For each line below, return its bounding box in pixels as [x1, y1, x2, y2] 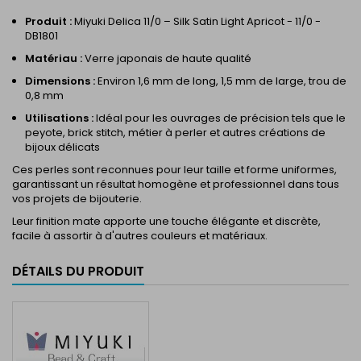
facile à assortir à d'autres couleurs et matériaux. [12, 228, 268, 243]
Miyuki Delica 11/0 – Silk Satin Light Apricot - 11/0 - [72, 14, 321, 29]
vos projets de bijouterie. [12, 191, 142, 206]
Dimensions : [25, 73, 95, 89]
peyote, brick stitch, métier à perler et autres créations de [25, 125, 326, 140]
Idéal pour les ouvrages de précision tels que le [93, 110, 346, 126]
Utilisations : [25, 110, 93, 126]
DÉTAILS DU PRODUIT [12, 262, 144, 280]
